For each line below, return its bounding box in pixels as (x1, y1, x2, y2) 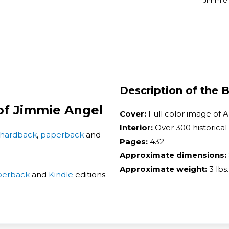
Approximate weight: (120, 164, 209, 174)
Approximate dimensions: (120, 150, 226, 160)
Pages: (120, 136, 150, 146)
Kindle (49, 169, 73, 179)
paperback (40, 129, 84, 140)
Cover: (120, 108, 148, 119)
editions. (73, 169, 107, 179)
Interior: (120, 122, 153, 132)
